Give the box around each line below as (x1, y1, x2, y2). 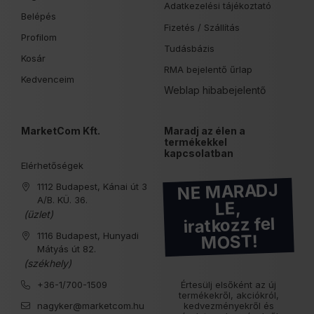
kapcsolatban (164, 146, 233, 159)
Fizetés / (164, 21, 204, 33)
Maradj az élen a (164, 124, 245, 137)
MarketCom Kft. (21, 124, 100, 137)
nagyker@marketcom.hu (37, 299, 144, 311)
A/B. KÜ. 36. (37, 193, 88, 205)
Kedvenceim (21, 73, 74, 85)
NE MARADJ (176, 179, 279, 204)
